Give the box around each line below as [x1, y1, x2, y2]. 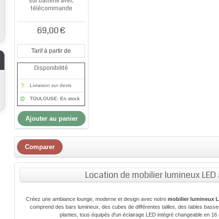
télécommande [30, 4, 72, 13]
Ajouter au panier [25, 115, 78, 122]
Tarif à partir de [31, 47, 71, 54]
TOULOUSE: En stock [30, 96, 80, 101]
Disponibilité [34, 64, 68, 72]
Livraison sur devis [30, 83, 72, 88]
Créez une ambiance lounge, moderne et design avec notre [25, 196, 168, 202]
